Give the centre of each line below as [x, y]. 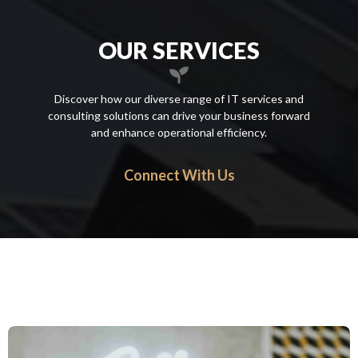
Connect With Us [179, 175]
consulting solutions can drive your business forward [179, 115]
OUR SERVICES [179, 50]
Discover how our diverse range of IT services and [179, 99]
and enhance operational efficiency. [179, 132]
